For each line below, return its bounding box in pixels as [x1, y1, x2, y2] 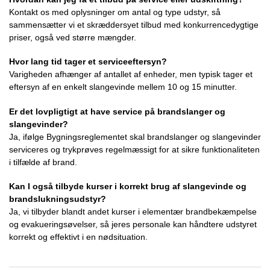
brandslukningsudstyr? [9, 193, 106, 204]
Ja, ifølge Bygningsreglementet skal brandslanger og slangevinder [9, 131, 261, 142]
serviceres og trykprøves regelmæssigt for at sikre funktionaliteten [9, 144, 260, 154]
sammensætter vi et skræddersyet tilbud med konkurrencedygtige [9, 19, 259, 30]
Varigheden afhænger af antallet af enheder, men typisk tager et [9, 69, 253, 80]
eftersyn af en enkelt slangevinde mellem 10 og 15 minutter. [9, 82, 237, 92]
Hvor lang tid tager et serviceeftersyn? [9, 57, 167, 67]
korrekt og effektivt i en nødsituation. [9, 231, 148, 242]
